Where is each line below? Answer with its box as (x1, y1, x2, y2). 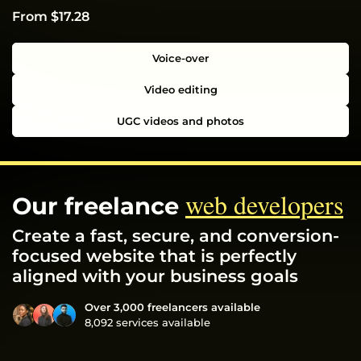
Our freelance (12, 192, 185, 221)
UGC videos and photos (117, 114, 244, 128)
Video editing (143, 83, 218, 97)
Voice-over (152, 52, 209, 65)
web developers (185, 187, 343, 222)
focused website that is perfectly (12, 246, 297, 267)
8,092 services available (85, 316, 210, 330)
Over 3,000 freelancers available (85, 301, 260, 314)
